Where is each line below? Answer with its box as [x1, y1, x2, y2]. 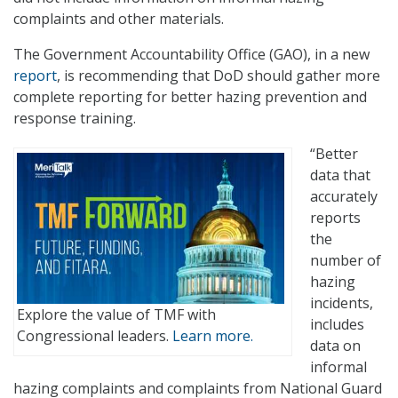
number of [310, 251, 381, 271]
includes [310, 314, 364, 335]
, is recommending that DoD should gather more [57, 66, 380, 86]
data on [310, 336, 361, 356]
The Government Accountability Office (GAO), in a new [13, 44, 370, 65]
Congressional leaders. [17, 325, 172, 346]
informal [310, 357, 367, 378]
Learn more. [172, 325, 253, 346]
